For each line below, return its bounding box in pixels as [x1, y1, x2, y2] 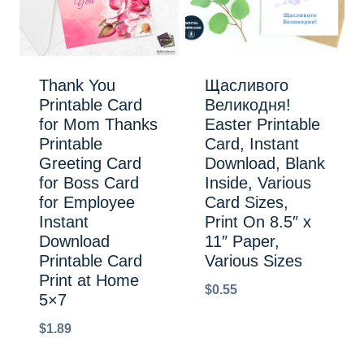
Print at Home [39, 271, 139, 289]
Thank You [39, 76, 115, 94]
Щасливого [205, 76, 288, 94]
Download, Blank [205, 154, 325, 172]
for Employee [39, 193, 135, 211]
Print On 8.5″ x [205, 212, 311, 231]
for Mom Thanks [39, 115, 158, 133]
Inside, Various [205, 173, 311, 192]
